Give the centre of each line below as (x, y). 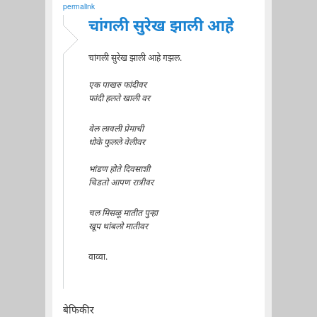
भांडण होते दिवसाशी (119, 169)
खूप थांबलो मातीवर (118, 227)
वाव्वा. (98, 258)
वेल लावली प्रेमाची (116, 129)
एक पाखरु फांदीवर (117, 85)
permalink (79, 7)
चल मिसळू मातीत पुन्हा (123, 213)
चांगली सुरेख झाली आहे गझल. (135, 58)
